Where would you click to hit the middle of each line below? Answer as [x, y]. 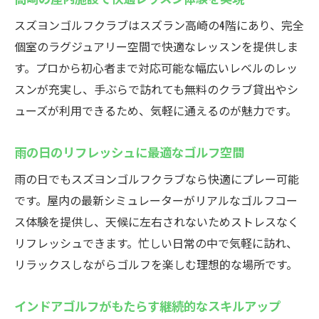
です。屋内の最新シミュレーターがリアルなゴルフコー [156, 200]
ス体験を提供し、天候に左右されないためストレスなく [157, 221]
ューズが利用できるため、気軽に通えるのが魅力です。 [156, 110]
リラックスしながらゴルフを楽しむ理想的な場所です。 [156, 264]
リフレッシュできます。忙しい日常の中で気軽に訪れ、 [156, 243]
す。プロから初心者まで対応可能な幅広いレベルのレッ [156, 68]
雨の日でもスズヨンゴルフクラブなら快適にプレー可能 [157, 179]
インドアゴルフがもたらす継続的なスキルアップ [147, 305]
